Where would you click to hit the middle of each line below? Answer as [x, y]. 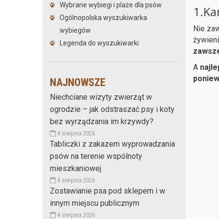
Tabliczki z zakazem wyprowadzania [112, 144]
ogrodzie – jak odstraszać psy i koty [112, 109]
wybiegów [75, 30]
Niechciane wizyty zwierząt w [101, 97]
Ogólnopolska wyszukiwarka [103, 17]
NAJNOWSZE [78, 82]
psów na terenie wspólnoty [96, 156]
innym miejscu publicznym [95, 203]
